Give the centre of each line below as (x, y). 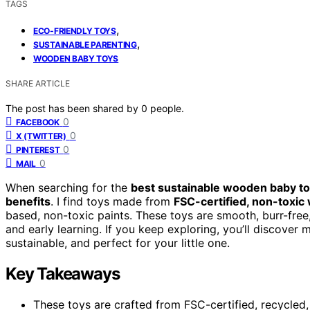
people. (167, 108)
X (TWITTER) (41, 136)
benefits (28, 201)
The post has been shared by (73, 108)
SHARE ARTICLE (38, 83)
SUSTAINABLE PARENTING (85, 44)
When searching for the (68, 187)
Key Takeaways (63, 273)
